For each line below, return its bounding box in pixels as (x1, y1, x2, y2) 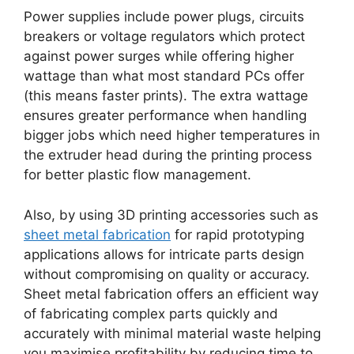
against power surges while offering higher (24, 48, 294, 65)
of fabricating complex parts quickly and (24, 305, 278, 322)
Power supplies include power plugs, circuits (24, 9, 304, 25)
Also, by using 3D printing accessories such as (24, 206, 318, 223)
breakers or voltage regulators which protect (24, 28, 305, 45)
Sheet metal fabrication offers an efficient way (24, 285, 318, 302)
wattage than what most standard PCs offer (24, 68, 304, 85)
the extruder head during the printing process (24, 147, 312, 164)
